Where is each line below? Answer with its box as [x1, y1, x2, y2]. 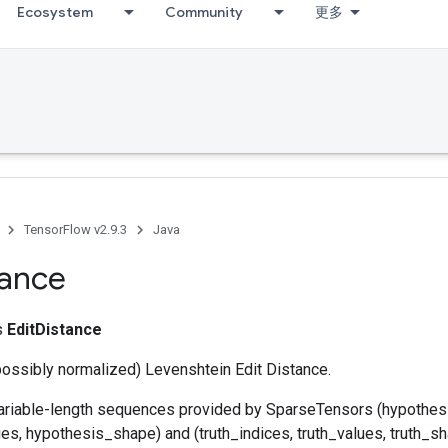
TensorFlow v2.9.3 [24, 222, 127, 237]
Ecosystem [17, 3, 93, 21]
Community [165, 3, 243, 21]
